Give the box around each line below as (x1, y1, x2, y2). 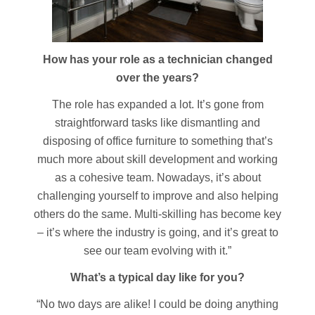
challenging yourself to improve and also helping (37, 190, 278, 202)
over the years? (116, 72, 199, 84)
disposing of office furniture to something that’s (42, 135, 273, 147)
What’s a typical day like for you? (70, 271, 245, 283)
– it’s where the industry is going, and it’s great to (37, 226, 278, 238)
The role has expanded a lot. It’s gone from (51, 98, 264, 110)
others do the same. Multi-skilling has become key (34, 208, 281, 220)
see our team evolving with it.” (84, 245, 231, 257)
